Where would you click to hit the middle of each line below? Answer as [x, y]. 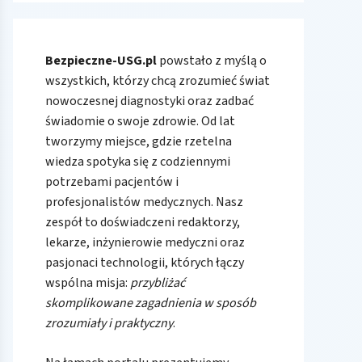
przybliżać [158, 282]
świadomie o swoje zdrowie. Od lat [140, 121]
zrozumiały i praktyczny [109, 323]
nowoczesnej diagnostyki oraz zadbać [149, 101]
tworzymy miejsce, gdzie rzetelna [139, 141]
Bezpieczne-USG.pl [101, 60]
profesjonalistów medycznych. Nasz [144, 202]
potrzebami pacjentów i [112, 181]
